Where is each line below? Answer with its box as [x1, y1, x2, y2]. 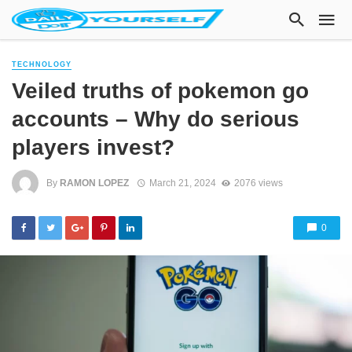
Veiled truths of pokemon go [12, 78, 309, 104]
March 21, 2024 [148, 177, 216, 189]
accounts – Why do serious [12, 106, 299, 132]
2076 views [233, 177, 283, 189]
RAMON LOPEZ [60, 177, 129, 189]
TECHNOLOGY [12, 60, 71, 68]
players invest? [12, 134, 174, 160]
